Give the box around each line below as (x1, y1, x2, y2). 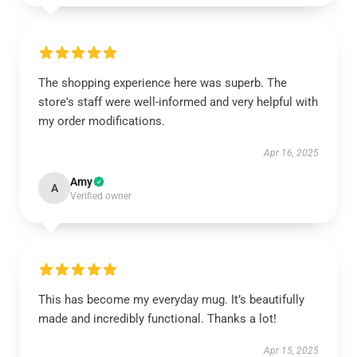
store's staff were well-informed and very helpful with (38, 95, 318, 109)
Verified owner (70, 190, 131, 202)
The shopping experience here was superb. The (38, 76, 287, 90)
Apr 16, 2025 (264, 147, 319, 159)
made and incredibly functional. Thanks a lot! (38, 312, 277, 326)
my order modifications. (38, 114, 165, 128)
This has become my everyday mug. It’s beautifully (38, 292, 304, 307)
